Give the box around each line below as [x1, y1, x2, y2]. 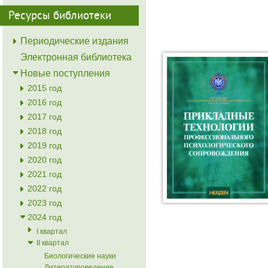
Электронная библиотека [20, 52, 132, 62]
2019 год [28, 141, 62, 150]
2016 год [28, 98, 62, 107]
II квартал [36, 239, 69, 247]
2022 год [28, 184, 62, 193]
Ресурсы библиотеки [8, 9, 111, 23]
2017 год [28, 112, 62, 121]
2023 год [28, 198, 62, 208]
